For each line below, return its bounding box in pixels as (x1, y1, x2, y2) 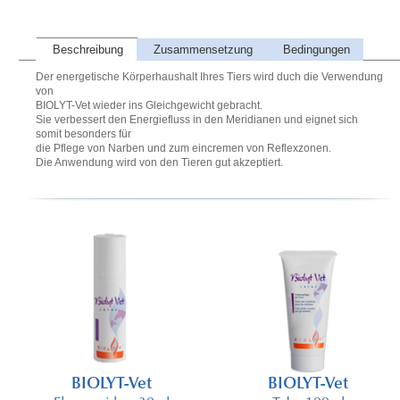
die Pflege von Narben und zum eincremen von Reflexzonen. (36, 142, 331, 154)
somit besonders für (36, 128, 131, 140)
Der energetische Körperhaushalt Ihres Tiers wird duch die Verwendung (36, 71, 383, 83)
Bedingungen (283, 43, 350, 56)
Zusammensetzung (154, 43, 253, 56)
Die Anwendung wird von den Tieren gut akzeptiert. (36, 156, 283, 169)
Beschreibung (53, 43, 123, 56)
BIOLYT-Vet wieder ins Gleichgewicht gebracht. (36, 99, 262, 112)
